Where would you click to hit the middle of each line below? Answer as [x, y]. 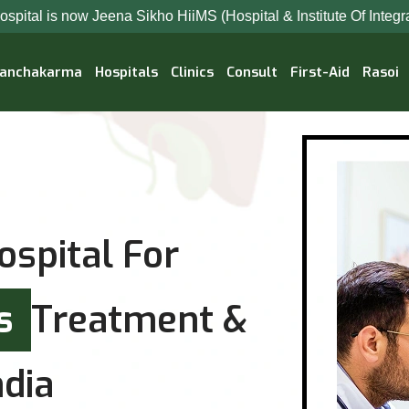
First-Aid [320, 73]
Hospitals [126, 73]
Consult [252, 73]
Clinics [192, 73]
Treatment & [139, 320]
